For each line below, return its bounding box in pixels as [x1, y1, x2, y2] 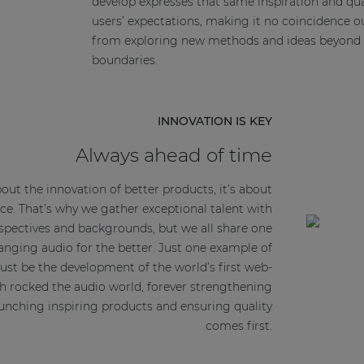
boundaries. [91, 53, 158, 68]
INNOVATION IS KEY [158, 114, 273, 129]
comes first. [206, 318, 273, 334]
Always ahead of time [76, 143, 273, 167]
